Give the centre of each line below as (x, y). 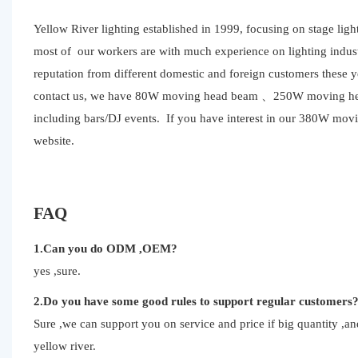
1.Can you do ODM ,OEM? (105, 248)
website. (54, 140)
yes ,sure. (57, 270)
